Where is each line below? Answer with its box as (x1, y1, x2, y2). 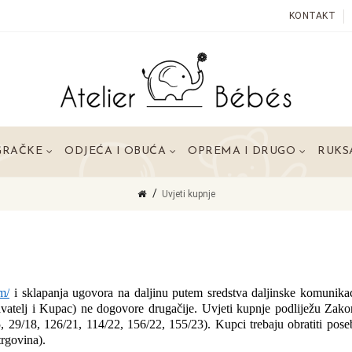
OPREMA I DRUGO (188, 145, 295, 157)
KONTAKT (288, 10, 336, 21)
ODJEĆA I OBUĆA (64, 145, 166, 157)
